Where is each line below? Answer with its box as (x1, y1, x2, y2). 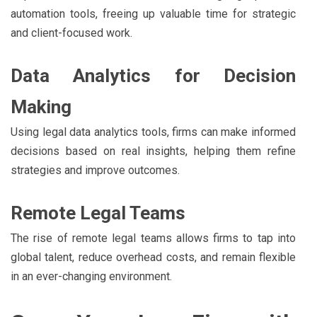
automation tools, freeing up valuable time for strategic (11, 6, 296, 21)
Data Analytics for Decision (11, 64, 296, 86)
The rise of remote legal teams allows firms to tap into (11, 231, 296, 245)
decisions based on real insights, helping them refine (11, 144, 296, 158)
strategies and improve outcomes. (11, 163, 180, 177)
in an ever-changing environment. (11, 269, 172, 283)
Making (11, 96, 71, 117)
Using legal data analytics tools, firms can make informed (11, 125, 296, 139)
